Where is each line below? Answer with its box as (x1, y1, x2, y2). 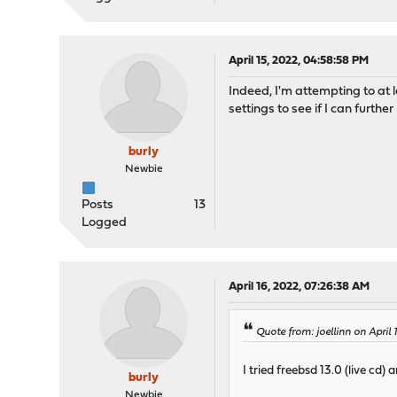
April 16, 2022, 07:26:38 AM (229, 281, 370, 293)
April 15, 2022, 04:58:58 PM (229, 55, 370, 67)
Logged (82, 216, 128, 230)
